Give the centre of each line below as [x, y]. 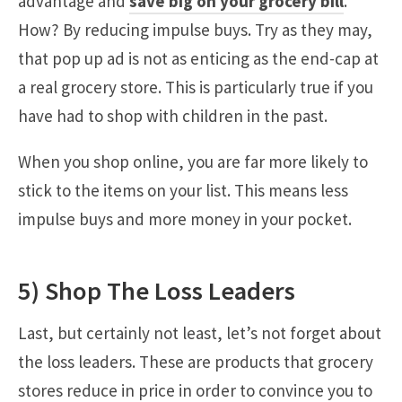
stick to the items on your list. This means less [183, 190]
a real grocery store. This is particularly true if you [196, 87]
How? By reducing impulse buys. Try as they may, [195, 29]
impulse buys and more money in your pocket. [185, 218]
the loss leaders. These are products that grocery [196, 361]
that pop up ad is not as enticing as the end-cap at [198, 58]
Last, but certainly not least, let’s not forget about [200, 332]
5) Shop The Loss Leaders [157, 291]
